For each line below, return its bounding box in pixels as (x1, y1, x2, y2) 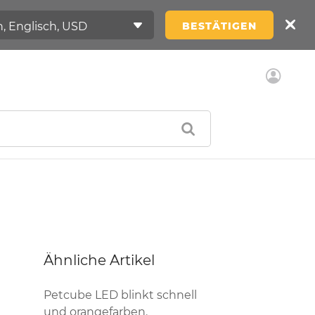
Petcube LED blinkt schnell (44, 288, 197, 302)
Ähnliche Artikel (44, 252, 155, 269)
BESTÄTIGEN (182, 19, 257, 32)
